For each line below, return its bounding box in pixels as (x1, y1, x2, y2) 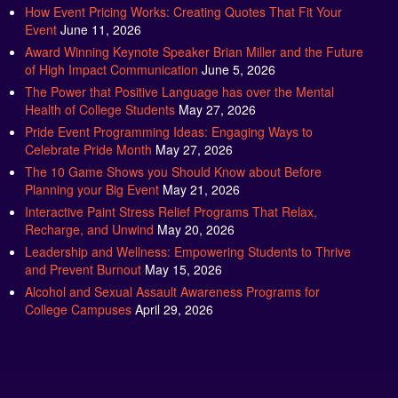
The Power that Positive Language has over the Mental (24, 81, 334, 99)
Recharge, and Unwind (24, 219, 154, 237)
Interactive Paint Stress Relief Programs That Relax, (24, 201, 317, 219)
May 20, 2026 (156, 219, 235, 237)
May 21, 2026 (162, 179, 240, 197)
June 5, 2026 (201, 59, 275, 77)
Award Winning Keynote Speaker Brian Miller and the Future (24, 41, 363, 60)
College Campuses (24, 298, 131, 317)
